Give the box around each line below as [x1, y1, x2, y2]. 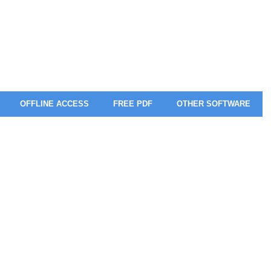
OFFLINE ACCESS [20, 99, 89, 108]
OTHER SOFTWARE [177, 99, 250, 108]
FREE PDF [113, 99, 152, 108]
